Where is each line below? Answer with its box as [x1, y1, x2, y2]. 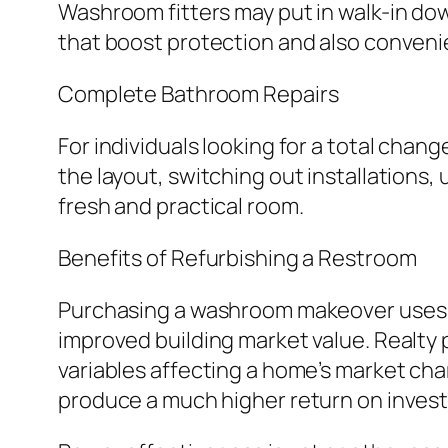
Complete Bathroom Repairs [58, 79, 339, 110]
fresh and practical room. [58, 191, 304, 222]
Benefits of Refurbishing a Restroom [58, 243, 417, 274]
